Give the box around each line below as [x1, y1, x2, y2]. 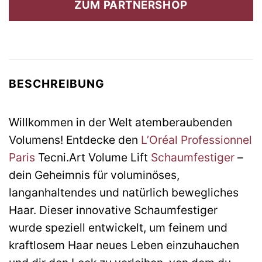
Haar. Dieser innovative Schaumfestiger [9, 202, 218, 217]
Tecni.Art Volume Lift [35, 150, 151, 164]
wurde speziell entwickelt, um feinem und [9, 220, 227, 235]
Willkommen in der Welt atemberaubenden [9, 115, 232, 129]
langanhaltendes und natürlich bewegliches [9, 185, 239, 199]
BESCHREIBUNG [9, 77, 105, 91]
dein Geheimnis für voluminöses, [9, 167, 180, 182]
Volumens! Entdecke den [9, 132, 141, 147]
